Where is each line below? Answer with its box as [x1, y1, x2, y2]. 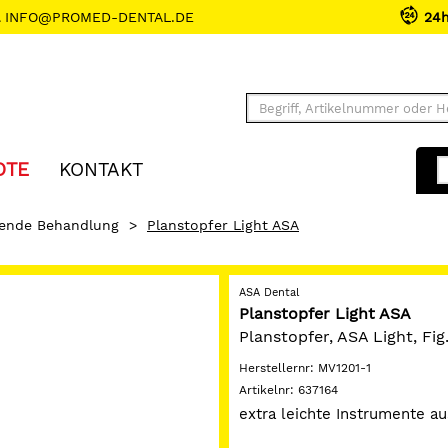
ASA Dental [239, 286, 299, 299]
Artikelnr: [239, 383, 298, 397]
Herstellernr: [239, 361, 318, 375]
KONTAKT [59, 159, 143, 181]
